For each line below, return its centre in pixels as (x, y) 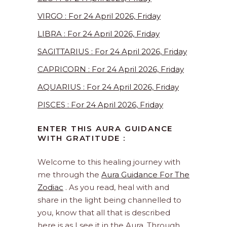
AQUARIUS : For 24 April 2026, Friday (108, 87)
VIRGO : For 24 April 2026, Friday (99, 16)
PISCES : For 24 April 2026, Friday (100, 105)
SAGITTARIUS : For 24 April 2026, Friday (112, 52)
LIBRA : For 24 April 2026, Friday (99, 34)
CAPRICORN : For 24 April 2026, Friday (111, 69)
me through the (69, 175)
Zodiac (50, 187)
